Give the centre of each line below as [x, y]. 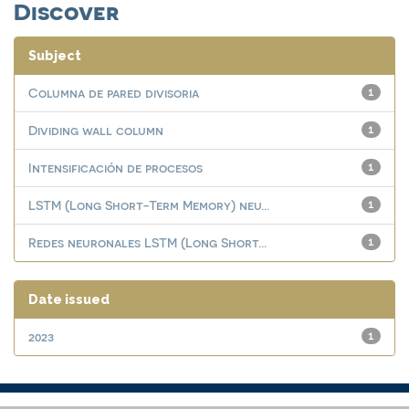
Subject [55, 56]
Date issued [69, 299]
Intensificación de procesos [115, 168]
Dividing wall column [96, 130]
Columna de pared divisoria [114, 93]
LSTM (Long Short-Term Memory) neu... [149, 205]
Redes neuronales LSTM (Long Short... [147, 242]
